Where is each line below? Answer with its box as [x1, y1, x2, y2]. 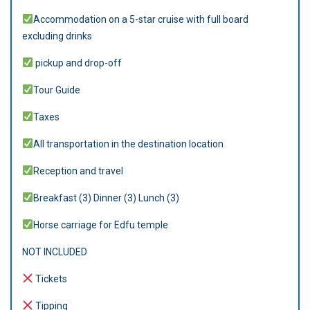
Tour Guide [33, 84, 80, 95]
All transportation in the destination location [33, 138, 224, 149]
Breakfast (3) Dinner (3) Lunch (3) [33, 192, 179, 203]
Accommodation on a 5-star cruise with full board [33, 13, 248, 25]
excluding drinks [22, 30, 92, 42]
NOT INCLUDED [22, 246, 87, 257]
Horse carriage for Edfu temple [33, 219, 168, 230]
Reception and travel [33, 165, 123, 176]
